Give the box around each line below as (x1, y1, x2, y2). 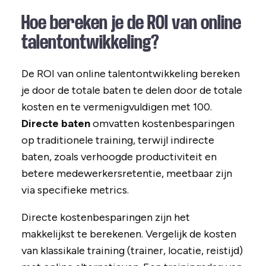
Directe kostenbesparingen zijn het (21, 211, 190, 224)
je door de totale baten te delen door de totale (21, 84, 242, 97)
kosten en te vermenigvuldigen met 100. (21, 100, 212, 114)
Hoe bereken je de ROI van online (21, 12, 241, 34)
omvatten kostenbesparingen (90, 117, 235, 131)
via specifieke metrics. (21, 183, 129, 197)
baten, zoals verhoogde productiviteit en (21, 150, 217, 164)
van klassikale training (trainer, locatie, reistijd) (21, 244, 243, 258)
